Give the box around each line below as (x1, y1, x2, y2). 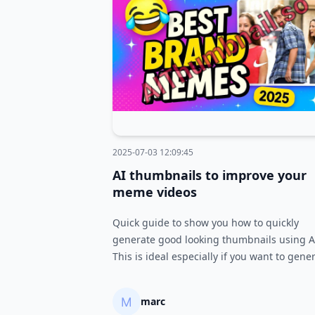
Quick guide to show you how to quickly (112, 216, 299, 229)
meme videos (112, 184, 197, 200)
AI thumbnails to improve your (112, 167, 307, 184)
